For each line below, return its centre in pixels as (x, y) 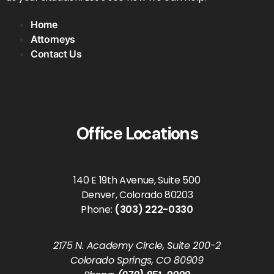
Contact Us (56, 54)
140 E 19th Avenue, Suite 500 (137, 180)
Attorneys (53, 39)
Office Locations (137, 134)
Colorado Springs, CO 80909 (137, 260)
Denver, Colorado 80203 (137, 195)
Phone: (98, 210)
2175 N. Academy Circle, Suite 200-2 (137, 245)
